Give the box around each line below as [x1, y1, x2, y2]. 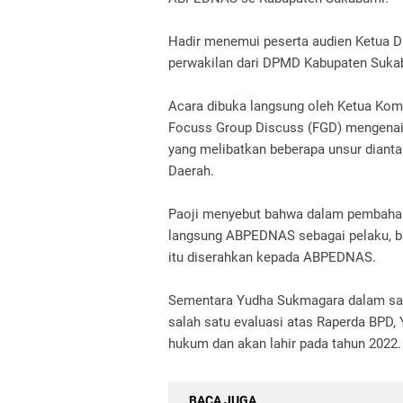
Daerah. [168, 163, 214, 179]
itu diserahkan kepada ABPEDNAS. [168, 249, 376, 265]
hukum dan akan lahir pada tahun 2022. [168, 336, 401, 352]
